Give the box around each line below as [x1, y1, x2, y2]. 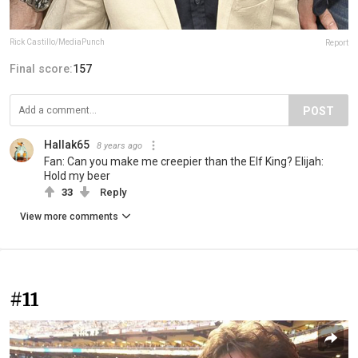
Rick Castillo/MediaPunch [10, 37, 105, 46]
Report [325, 38, 348, 47]
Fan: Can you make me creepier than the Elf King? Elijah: [44, 154, 324, 168]
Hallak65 [44, 137, 89, 151]
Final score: [10, 62, 73, 75]
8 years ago [97, 140, 142, 151]
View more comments [20, 210, 118, 222]
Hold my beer [44, 169, 110, 182]
